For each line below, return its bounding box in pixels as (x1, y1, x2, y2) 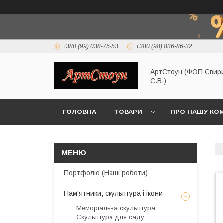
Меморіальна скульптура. (76, 204, 157, 212)
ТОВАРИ (114, 108, 142, 115)
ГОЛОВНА (63, 108, 96, 115)
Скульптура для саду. (76, 213, 146, 221)
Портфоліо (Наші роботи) (64, 169, 148, 177)
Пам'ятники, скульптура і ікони (64, 189, 163, 197)
